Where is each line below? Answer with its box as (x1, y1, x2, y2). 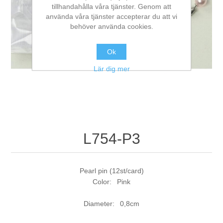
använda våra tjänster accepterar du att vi (46, 12, 177, 20)
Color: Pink (93, 178, 130, 186)
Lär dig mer (93, 64, 130, 73)
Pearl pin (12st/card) (79, 167, 144, 175)
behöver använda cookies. (70, 22, 153, 30)
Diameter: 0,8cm (84, 200, 139, 208)
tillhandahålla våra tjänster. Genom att (52, 2, 171, 10)
